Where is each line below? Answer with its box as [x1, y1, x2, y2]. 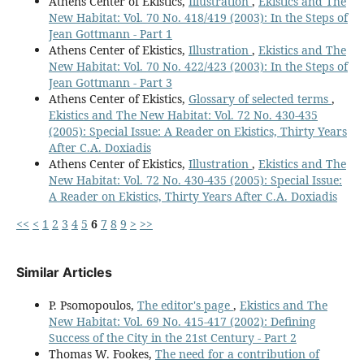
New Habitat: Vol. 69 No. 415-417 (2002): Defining [48, 313, 316, 329]
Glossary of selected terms [188, 90, 331, 106]
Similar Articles [15, 264, 112, 281]
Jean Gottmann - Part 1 [48, 25, 172, 41]
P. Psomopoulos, [48, 297, 137, 313]
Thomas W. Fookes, [48, 345, 155, 362]
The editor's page [136, 297, 233, 313]
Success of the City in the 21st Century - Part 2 [48, 329, 297, 345]
